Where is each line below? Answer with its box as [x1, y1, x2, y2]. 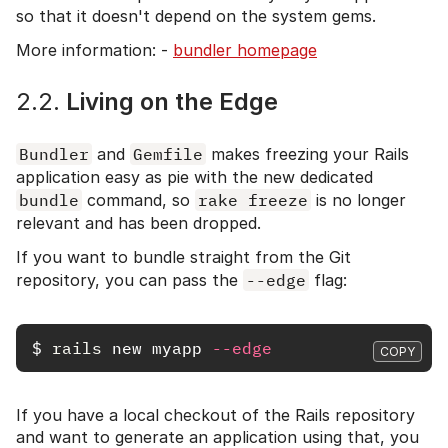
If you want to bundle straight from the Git [16, 246, 351, 267]
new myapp [112, 337, 212, 358]
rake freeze [198, 189, 308, 210]
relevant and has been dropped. [16, 212, 261, 233]
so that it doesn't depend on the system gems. [16, 5, 376, 26]
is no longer [311, 189, 406, 210]
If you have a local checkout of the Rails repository [16, 404, 415, 425]
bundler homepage [173, 39, 317, 60]
